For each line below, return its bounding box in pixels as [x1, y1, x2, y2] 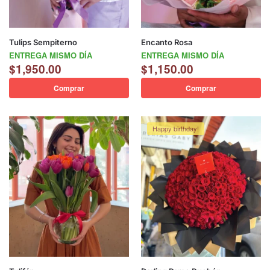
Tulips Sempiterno [9, 37, 77, 47]
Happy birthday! [152, 123, 199, 133]
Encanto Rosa [141, 37, 192, 47]
